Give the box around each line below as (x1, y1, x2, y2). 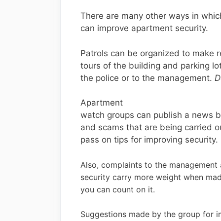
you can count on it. (80, 184, 155, 194)
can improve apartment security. (80, 23, 208, 33)
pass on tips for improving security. (80, 135, 218, 145)
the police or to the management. (80, 73, 215, 83)
